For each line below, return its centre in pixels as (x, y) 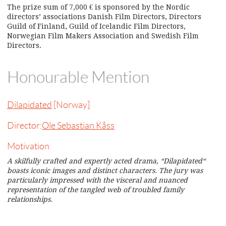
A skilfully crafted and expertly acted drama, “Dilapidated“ (106, 161)
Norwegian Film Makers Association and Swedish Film (103, 36)
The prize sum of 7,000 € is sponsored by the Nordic (98, 7)
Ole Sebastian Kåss (78, 125)
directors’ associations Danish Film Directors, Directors (104, 17)
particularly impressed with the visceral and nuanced (97, 180)
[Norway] (71, 105)
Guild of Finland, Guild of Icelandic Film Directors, (96, 26)
